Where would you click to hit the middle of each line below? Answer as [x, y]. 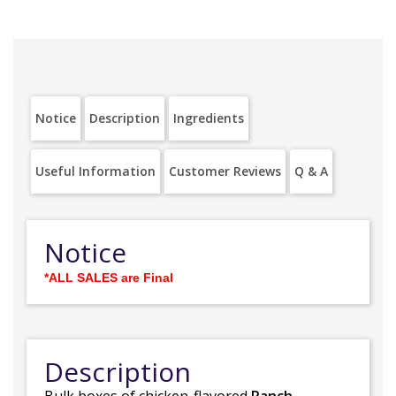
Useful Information [95, 171]
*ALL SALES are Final [109, 278]
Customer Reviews [225, 171]
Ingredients [209, 118]
